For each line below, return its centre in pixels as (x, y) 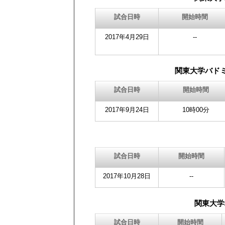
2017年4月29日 (127, 37)
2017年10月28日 (127, 176)
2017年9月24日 (127, 110)
